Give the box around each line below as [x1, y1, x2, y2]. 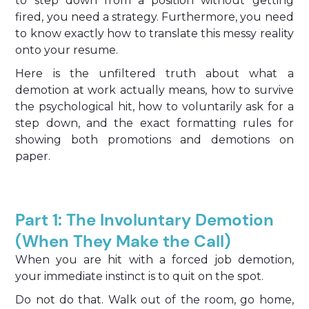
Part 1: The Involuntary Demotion [15, 209, 275, 230]
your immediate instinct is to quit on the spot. [15, 270, 264, 283]
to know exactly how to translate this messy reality [15, 27, 294, 40]
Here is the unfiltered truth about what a [15, 67, 294, 80]
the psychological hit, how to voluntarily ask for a [15, 100, 294, 113]
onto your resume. [15, 43, 119, 57]
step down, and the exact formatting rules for [15, 117, 294, 130]
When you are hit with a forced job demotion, [15, 253, 294, 266]
